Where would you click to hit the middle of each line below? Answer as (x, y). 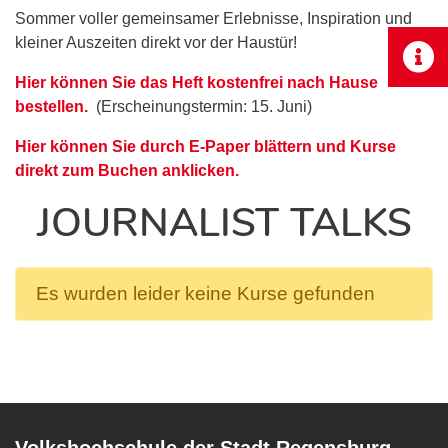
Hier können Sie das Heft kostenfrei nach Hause (196, 82)
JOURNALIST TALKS (224, 223)
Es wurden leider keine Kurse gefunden (205, 293)
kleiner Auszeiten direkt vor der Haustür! (156, 42)
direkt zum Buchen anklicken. (127, 170)
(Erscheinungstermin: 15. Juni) (202, 106)
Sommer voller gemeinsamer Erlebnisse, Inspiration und (213, 18)
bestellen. (53, 106)
